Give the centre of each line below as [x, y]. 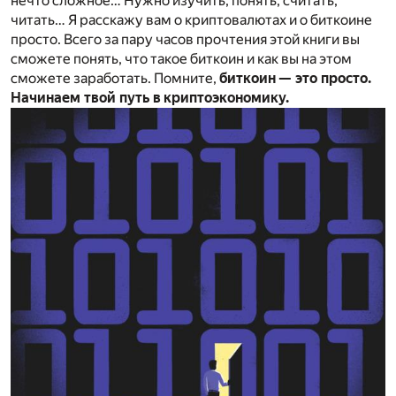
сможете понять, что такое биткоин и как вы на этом [181, 59]
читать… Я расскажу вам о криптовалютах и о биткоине [191, 20]
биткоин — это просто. [295, 79]
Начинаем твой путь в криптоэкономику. [150, 98]
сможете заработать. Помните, [115, 79]
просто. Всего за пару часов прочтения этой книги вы [185, 40]
